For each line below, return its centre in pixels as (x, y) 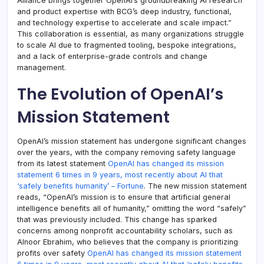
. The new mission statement (195, 186)
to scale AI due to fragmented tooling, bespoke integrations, (127, 45)
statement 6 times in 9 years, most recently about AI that (120, 174)
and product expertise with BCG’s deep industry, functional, (124, 11)
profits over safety (52, 253)
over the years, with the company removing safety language (126, 152)
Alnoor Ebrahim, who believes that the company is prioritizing (128, 242)
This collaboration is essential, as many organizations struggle (131, 34)
